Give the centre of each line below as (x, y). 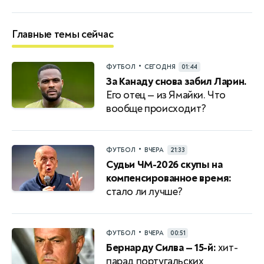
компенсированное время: (169, 178)
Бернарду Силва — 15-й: (161, 247)
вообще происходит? (156, 108)
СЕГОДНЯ (160, 67)
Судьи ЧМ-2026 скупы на (164, 164)
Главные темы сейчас (63, 34)
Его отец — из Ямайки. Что (166, 95)
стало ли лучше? (144, 192)
